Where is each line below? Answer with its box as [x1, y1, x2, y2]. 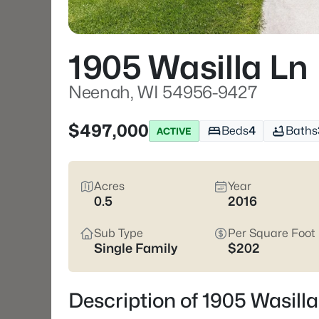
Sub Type [94, 226, 143, 240]
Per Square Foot [228, 226, 315, 240]
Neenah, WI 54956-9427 [68, 82, 258, 103]
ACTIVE [157, 125, 192, 137]
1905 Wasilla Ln [68, 48, 308, 87]
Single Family [94, 241, 177, 256]
